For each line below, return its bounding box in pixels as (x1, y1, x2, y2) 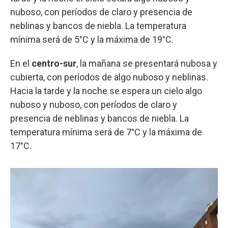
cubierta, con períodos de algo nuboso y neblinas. (10, 71, 208, 82)
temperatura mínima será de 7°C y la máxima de (10, 126, 202, 137)
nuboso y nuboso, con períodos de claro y (10, 99, 177, 110)
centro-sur (32, 58, 76, 69)
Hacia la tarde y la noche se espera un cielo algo (10, 85, 202, 96)
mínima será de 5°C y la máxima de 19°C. (10, 34, 174, 45)
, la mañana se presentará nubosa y (76, 58, 217, 69)
